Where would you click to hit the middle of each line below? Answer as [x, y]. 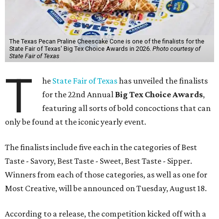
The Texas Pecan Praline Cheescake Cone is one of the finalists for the [107, 41]
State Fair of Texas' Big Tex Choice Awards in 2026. [81, 48]
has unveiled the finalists [163, 80]
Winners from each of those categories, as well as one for [106, 174]
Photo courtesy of [176, 48]
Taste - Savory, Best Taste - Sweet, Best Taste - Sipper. [99, 161]
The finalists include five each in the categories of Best [101, 147]
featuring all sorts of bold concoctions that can [127, 108]
